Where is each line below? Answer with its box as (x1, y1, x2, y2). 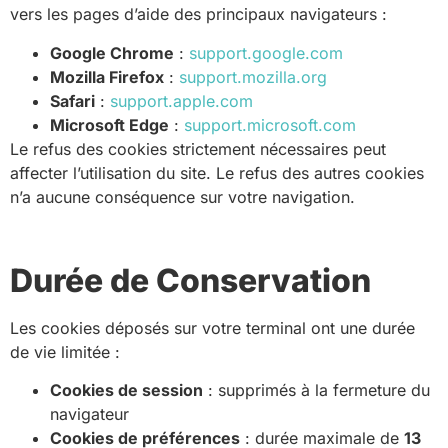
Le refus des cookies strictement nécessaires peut (10, 138, 386, 159)
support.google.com (189, 42, 343, 63)
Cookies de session (50, 380, 203, 401)
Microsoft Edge (50, 114, 169, 135)
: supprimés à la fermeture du (203, 380, 430, 401)
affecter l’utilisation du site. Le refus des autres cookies (10, 162, 424, 183)
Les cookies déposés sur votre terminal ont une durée (10, 317, 415, 338)
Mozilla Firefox (50, 66, 164, 87)
